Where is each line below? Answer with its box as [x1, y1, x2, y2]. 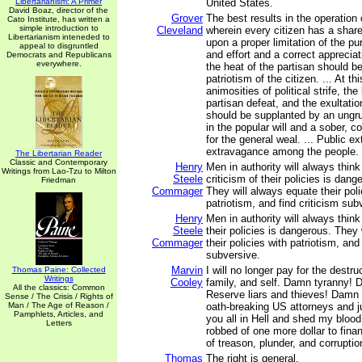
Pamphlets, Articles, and [14, 309, 103, 318]
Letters [45, 318, 72, 327]
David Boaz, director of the [9, 6, 108, 15]
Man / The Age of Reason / [8, 301, 109, 309]
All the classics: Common [12, 283, 105, 292]
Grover [171, 12, 203, 24]
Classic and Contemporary [10, 158, 107, 166]
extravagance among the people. [206, 145, 359, 158]
